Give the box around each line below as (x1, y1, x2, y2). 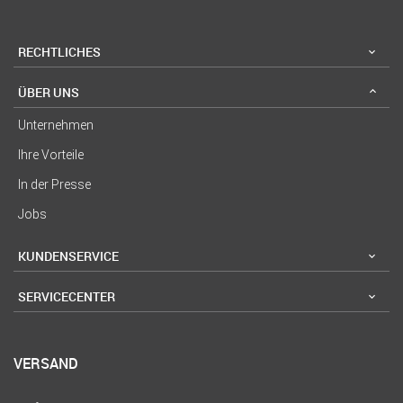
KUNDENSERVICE (18, 246, 119, 264)
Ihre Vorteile (18, 147, 84, 164)
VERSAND (13, 354, 78, 374)
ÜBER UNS (18, 83, 79, 101)
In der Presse (18, 176, 91, 193)
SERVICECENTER (18, 287, 115, 305)
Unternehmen (18, 117, 94, 134)
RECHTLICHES (18, 42, 101, 60)
